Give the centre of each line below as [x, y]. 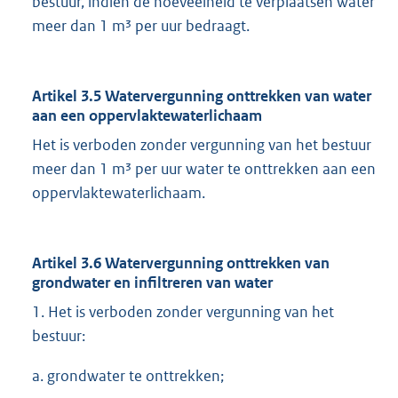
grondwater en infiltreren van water [152, 283]
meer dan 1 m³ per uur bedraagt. [141, 26]
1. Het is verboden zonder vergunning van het [183, 312]
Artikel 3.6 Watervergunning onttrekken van [181, 263]
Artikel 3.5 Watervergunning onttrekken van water [202, 96]
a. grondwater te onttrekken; [128, 376]
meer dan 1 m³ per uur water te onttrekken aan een [204, 169]
